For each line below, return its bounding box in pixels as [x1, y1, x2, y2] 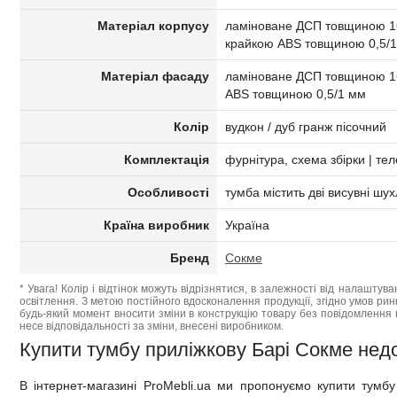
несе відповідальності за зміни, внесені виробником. [19, 320, 284, 332]
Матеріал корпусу [97, 19, 210, 33]
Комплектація [124, 152, 210, 167]
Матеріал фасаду [101, 69, 210, 83]
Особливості [128, 185, 210, 199]
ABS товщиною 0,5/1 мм [224, 87, 366, 101]
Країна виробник [104, 218, 210, 232]
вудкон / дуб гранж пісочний [224, 120, 386, 134]
